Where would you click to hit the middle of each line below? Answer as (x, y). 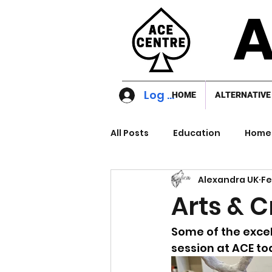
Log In (161, 95)
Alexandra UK (228, 179)
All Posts (130, 133)
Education (197, 133)
